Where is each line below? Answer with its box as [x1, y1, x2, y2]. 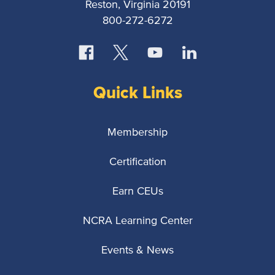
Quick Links [93, 80, 182, 105]
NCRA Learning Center [82, 215, 193, 227]
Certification [109, 157, 166, 168]
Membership [107, 127, 168, 139]
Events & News [101, 245, 174, 257]
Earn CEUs [112, 186, 163, 198]
